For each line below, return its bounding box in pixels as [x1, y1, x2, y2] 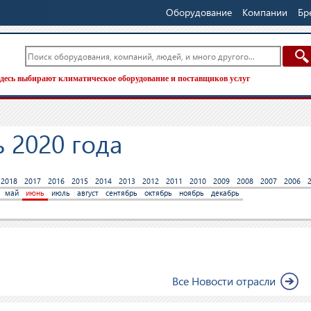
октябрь [144, 188, 172, 197]
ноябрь [179, 188, 204, 197]
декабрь [211, 188, 239, 197]
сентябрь [106, 188, 137, 197]
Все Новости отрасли [172, 274, 276, 288]
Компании [242, 6, 287, 19]
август [77, 188, 99, 197]
